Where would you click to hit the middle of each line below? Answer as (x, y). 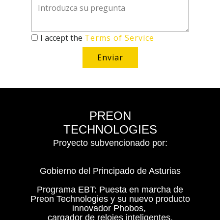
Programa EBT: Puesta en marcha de (110, 190)
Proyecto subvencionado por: (110, 143)
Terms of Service (119, 38)
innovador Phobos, (110, 208)
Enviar (110, 57)
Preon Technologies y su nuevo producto (110, 199)
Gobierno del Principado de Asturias (110, 171)
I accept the (62, 38)
